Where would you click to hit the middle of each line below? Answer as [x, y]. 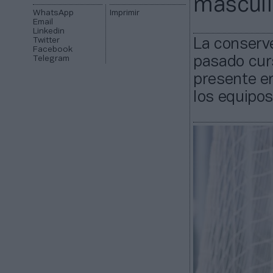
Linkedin [49, 32]
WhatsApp [54, 13]
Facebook [53, 50]
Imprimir [124, 13]
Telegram [51, 59]
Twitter [47, 41]
